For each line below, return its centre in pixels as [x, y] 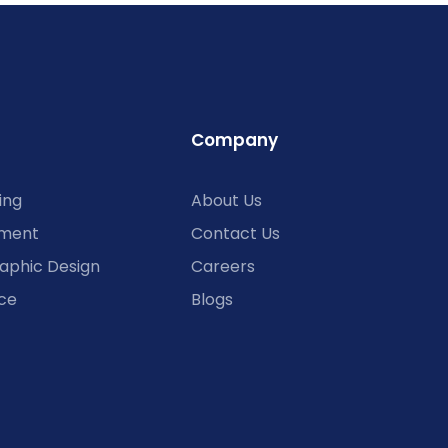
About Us [226, 201]
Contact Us [235, 234]
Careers [222, 267]
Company [234, 140]
